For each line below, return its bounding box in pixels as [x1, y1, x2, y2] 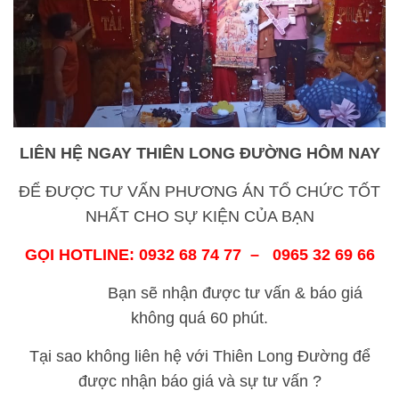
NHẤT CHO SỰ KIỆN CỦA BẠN [85, 208, 314, 225]
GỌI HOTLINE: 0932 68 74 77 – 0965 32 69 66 [24, 246, 375, 264]
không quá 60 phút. [131, 309, 268, 327]
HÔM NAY [305, 144, 380, 162]
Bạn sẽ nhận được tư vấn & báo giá [37, 284, 362, 302]
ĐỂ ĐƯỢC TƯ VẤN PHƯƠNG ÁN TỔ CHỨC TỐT [19, 183, 380, 200]
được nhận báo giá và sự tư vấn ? [77, 372, 322, 390]
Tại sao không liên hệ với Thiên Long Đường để [28, 347, 370, 365]
